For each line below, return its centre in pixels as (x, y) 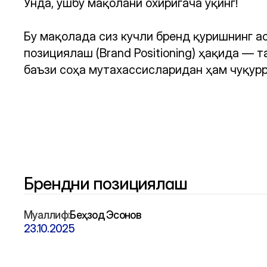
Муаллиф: (47, 215)
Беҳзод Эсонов (105, 215)
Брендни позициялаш (105, 184)
